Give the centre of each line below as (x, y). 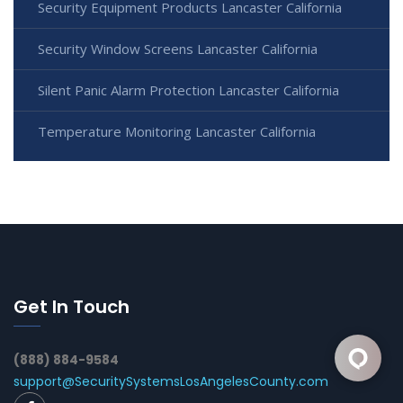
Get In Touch (72, 306)
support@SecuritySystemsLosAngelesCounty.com (171, 381)
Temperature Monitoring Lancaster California (177, 131)
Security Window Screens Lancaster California (178, 48)
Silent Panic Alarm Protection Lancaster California (188, 90)
